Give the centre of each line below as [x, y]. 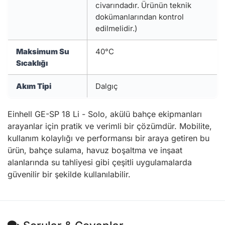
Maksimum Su [43, 51]
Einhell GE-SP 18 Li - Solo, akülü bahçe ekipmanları [105, 114]
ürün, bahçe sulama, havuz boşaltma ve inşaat [95, 150]
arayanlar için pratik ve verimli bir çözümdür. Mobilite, [110, 126]
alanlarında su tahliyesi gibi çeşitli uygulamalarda [100, 162]
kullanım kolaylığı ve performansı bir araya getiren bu [108, 138]
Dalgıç [107, 86]
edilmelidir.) [116, 28]
